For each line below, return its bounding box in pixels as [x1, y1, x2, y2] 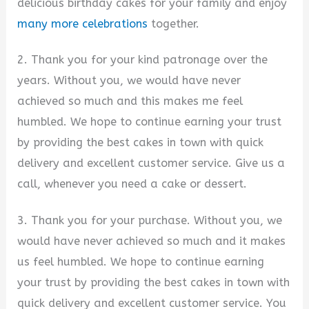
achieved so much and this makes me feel [17, 94, 243, 108]
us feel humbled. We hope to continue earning [17, 255, 265, 268]
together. [148, 17, 200, 30]
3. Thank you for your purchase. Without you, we [17, 213, 283, 227]
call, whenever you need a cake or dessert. [17, 177, 248, 191]
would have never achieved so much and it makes [17, 234, 286, 248]
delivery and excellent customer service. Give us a [17, 157, 286, 170]
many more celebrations [17, 17, 148, 30]
